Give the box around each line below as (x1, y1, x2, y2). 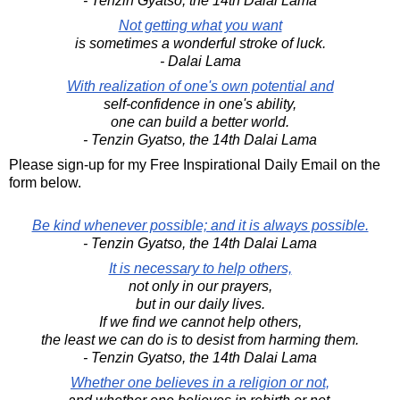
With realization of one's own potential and (66, 78, 334, 94)
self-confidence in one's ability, (104, 96, 296, 112)
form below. (9, 174, 81, 190)
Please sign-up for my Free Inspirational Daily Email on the (9, 156, 380, 172)
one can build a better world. (111, 113, 289, 129)
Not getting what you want (118, 17, 282, 33)
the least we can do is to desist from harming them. (41, 331, 359, 347)
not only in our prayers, (128, 278, 272, 294)
